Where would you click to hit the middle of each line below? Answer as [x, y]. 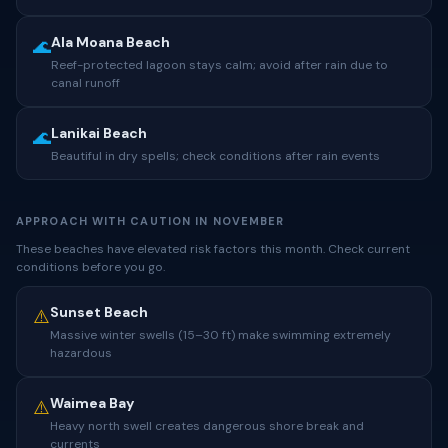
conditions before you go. [90, 267]
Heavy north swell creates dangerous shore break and [207, 426]
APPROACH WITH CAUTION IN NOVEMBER [150, 221]
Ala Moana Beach [110, 42]
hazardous [81, 353]
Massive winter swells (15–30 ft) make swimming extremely [220, 335]
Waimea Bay [92, 403]
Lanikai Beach [99, 133]
